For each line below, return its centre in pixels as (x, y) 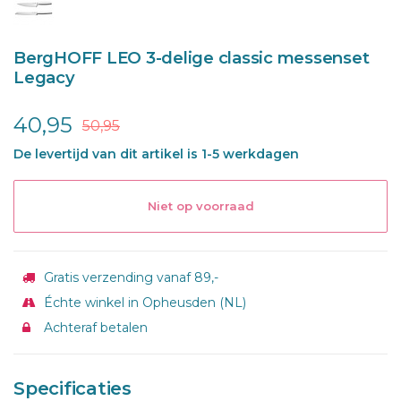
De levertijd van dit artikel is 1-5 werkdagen (156, 154)
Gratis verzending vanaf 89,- (129, 277)
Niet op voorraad (200, 205)
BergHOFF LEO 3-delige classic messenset (192, 58)
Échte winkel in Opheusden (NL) (143, 302)
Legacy (44, 78)
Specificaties (73, 388)
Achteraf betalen (94, 327)
